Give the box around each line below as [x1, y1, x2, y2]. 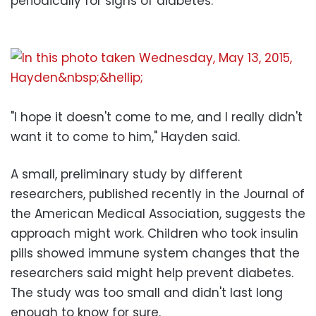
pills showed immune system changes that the [11, 244, 300, 262]
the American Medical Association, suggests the [11, 205, 305, 222]
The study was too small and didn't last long [11, 284, 283, 301]
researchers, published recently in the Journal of [11, 185, 305, 202]
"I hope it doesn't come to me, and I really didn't [11, 108, 303, 126]
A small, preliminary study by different [11, 165, 243, 183]
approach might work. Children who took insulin [11, 224, 298, 242]
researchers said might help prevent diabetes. [11, 264, 293, 281]
